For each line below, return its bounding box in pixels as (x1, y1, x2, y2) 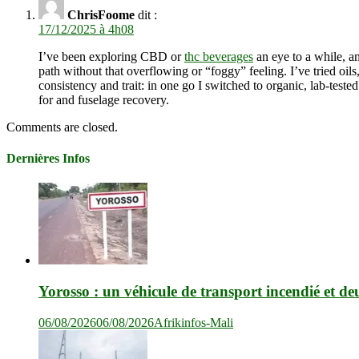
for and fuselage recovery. (38, 92, 169, 107)
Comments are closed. (6, 119, 118, 134)
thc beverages (184, 49, 253, 63)
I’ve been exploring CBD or (38, 49, 184, 63)
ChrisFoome (67, 7, 135, 22)
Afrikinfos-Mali (154, 315, 233, 329)
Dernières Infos (6, 151, 90, 166)
